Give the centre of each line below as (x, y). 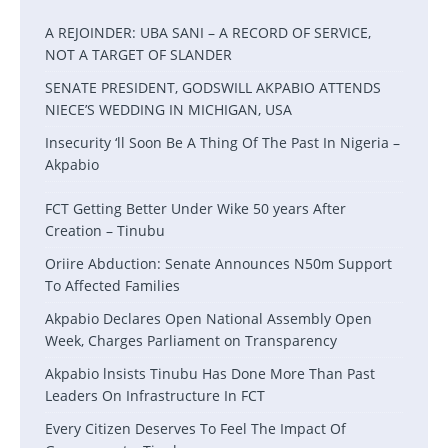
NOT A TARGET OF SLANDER (138, 54)
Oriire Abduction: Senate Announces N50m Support (218, 263)
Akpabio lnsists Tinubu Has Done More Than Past (210, 373)
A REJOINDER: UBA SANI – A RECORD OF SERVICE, (208, 32)
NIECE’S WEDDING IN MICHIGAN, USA (168, 109)
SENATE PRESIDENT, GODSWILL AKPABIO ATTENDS (213, 87)
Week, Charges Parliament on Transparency (191, 340)
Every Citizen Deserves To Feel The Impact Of (195, 428)
